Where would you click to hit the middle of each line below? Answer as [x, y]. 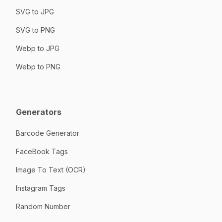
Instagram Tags [41, 188]
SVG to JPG [35, 11]
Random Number [43, 207]
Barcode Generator [48, 133]
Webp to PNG [38, 66]
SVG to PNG [35, 30]
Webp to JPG [38, 48]
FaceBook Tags [42, 152]
